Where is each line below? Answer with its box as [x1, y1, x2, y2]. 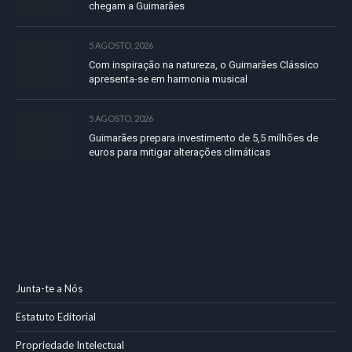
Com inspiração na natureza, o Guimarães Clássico [89, 59, 319, 71]
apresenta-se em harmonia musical [89, 73, 247, 86]
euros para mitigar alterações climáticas [89, 146, 270, 159]
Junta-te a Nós [16, 282, 82, 295]
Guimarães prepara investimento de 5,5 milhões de [89, 132, 318, 145]
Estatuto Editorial [16, 310, 96, 324]
